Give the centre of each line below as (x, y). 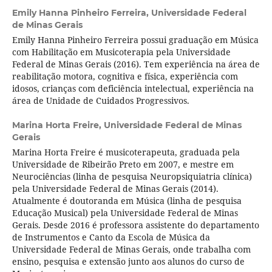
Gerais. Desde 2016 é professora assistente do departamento (135, 225)
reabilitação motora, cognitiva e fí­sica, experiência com (125, 76)
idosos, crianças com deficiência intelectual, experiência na (133, 89)
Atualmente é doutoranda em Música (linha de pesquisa (127, 201)
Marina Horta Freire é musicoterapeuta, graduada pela (126, 152)
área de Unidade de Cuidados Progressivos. (100, 101)
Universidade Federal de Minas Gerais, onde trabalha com (131, 250)
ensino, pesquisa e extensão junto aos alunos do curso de (128, 262)
